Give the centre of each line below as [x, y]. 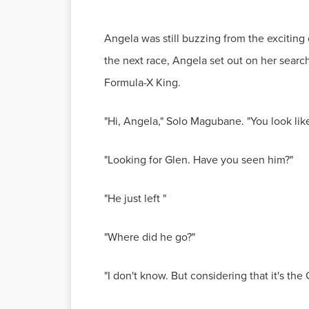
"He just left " [135, 198]
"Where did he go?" [150, 237]
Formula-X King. [142, 82]
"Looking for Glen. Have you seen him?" [199, 160]
